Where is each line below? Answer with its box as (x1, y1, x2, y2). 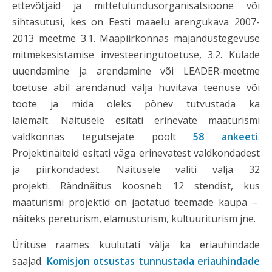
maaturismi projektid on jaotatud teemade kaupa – (12, 195, 260, 209)
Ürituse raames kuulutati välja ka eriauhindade (12, 238, 260, 251)
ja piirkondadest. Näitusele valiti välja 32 (12, 163, 260, 176)
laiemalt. (12, 114, 61, 127)
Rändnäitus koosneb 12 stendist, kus (60, 179, 260, 192)
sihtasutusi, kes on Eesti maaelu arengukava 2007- (12, 15, 260, 29)
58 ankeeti (193, 130, 258, 143)
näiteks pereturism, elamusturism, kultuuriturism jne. (12, 212, 256, 225)
